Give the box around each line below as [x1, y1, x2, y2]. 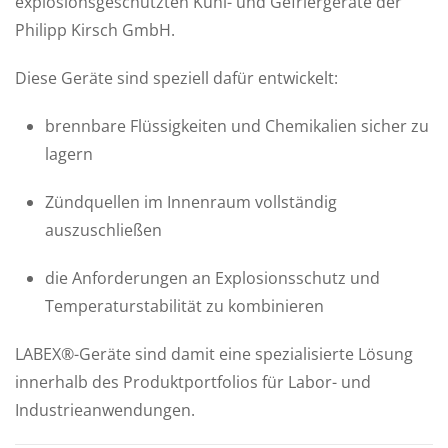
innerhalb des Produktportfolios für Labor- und [15, 370, 371, 393]
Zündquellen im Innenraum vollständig [45, 190, 337, 213]
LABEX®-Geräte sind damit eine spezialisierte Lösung [15, 342, 413, 365]
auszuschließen [45, 218, 162, 241]
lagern [45, 142, 93, 165]
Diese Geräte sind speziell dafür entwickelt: [15, 66, 338, 89]
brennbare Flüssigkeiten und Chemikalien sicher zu [45, 114, 429, 137]
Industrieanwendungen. [15, 398, 195, 421]
